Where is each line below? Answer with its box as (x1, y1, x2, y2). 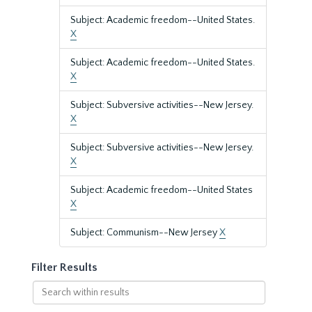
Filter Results (31, 261, 97, 274)
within (31, 295, 61, 306)
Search (31, 281, 63, 292)
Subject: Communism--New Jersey (70, 227, 219, 238)
